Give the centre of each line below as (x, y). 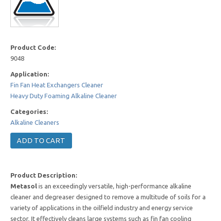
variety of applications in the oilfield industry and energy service (102, 208)
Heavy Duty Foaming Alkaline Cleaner (64, 96)
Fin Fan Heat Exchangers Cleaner (57, 85)
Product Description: (44, 175)
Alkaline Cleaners (35, 123)
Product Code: (33, 48)
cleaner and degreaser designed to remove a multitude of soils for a (108, 197)
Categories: (29, 112)
